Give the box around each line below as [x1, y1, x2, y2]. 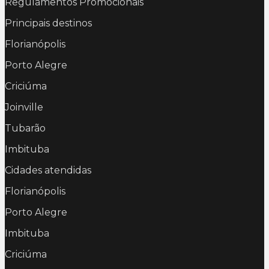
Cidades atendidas [5, 165, 91, 177]
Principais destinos [5, 17, 92, 29]
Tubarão [5, 122, 46, 134]
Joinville [5, 101, 43, 113]
